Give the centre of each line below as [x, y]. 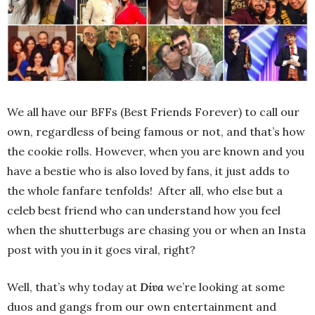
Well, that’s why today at [73, 287]
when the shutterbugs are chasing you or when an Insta [156, 230]
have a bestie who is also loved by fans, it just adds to [148, 171]
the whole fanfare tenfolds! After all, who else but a [145, 190]
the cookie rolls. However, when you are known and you [156, 151]
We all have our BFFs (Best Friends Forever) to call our [153, 111]
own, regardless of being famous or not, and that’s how [156, 131]
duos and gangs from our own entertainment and [142, 306]
